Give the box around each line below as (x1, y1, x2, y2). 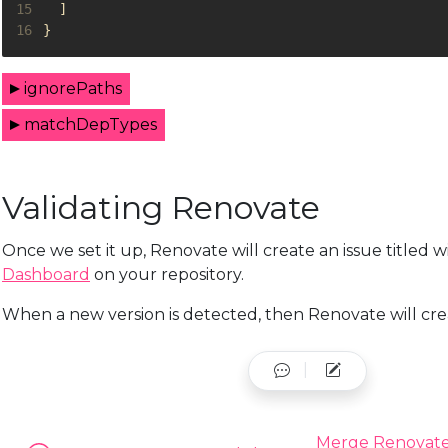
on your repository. (90, 265, 244, 285)
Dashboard (2, 265, 90, 285)
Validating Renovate (2, 188, 320, 228)
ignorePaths (24, 79, 122, 99)
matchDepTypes (24, 115, 157, 135)
